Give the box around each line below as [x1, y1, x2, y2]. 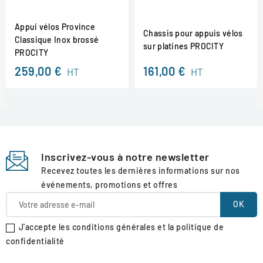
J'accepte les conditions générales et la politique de [18, 221, 224, 232]
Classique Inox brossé [15, 34, 99, 45]
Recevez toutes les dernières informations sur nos [41, 165, 240, 176]
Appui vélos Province [15, 21, 96, 32]
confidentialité [6, 235, 65, 246]
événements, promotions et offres [41, 179, 177, 190]
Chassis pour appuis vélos [143, 28, 243, 38]
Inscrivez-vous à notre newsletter [41, 150, 210, 163]
